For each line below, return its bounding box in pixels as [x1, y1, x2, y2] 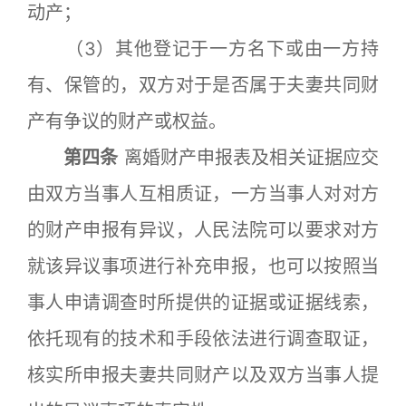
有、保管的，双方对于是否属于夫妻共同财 [27, 74, 379, 96]
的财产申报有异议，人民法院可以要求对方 [27, 219, 379, 241]
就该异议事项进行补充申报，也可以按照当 [27, 256, 379, 277]
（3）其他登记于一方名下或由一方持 [27, 38, 379, 60]
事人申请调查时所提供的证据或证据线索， [27, 292, 379, 314]
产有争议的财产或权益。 [27, 111, 227, 132]
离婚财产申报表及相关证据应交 [118, 147, 380, 169]
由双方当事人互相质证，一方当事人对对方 [27, 183, 379, 205]
